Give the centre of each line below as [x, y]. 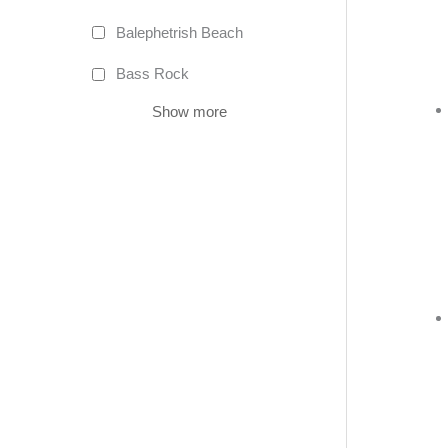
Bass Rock [152, 74]
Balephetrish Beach [179, 32]
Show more [189, 112]
